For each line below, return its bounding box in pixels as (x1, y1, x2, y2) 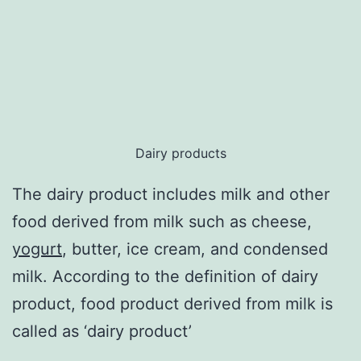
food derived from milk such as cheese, (12, 211, 312, 231)
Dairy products (135, 144, 226, 161)
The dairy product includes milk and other (12, 184, 330, 204)
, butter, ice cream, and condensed (62, 239, 328, 259)
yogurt (12, 239, 62, 259)
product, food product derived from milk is (12, 293, 333, 313)
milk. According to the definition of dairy (12, 266, 318, 286)
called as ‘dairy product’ (12, 321, 192, 341)
